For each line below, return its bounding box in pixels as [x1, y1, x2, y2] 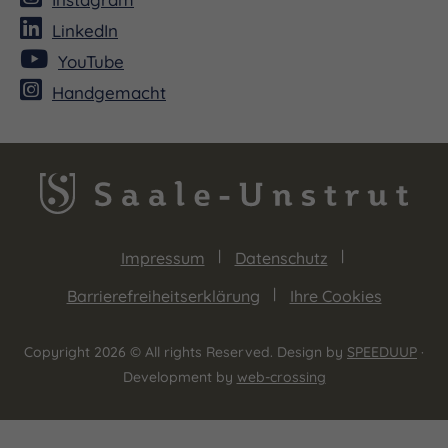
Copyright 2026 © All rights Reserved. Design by [24, 343, 347, 362]
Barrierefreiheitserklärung [66, 286, 260, 307]
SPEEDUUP [347, 343, 417, 362]
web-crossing [236, 368, 326, 387]
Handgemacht [52, 81, 166, 103]
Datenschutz [234, 248, 328, 269]
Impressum [120, 248, 205, 269]
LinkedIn [52, 19, 118, 41]
